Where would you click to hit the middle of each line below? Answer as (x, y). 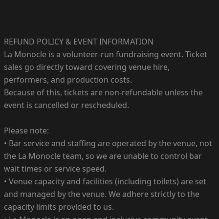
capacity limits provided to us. (59, 207)
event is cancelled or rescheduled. (66, 105)
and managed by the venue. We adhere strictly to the (102, 194)
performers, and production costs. (68, 79)
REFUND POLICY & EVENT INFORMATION (79, 41)
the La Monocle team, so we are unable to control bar (103, 156)
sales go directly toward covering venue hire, (87, 67)
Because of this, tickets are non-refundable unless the (103, 92)
